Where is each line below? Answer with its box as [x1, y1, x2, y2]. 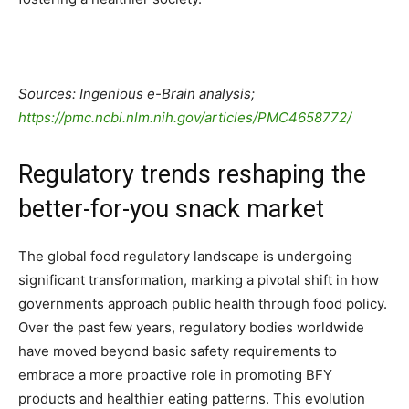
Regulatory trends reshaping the [18, 160, 366, 190]
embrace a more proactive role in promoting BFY [18, 366, 332, 384]
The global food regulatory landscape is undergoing [18, 247, 352, 266]
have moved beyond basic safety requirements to [18, 342, 337, 361]
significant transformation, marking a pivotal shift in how [18, 271, 379, 289]
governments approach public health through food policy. [18, 295, 387, 313]
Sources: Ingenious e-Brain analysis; [18, 85, 255, 103]
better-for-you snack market [18, 194, 324, 225]
